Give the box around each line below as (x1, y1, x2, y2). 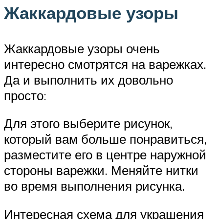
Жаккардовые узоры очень (4, 40, 160, 56)
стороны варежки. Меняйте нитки (4, 162, 198, 178)
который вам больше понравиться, (4, 131, 207, 147)
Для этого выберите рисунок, (4, 115, 173, 131)
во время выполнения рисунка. (4, 178, 185, 194)
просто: (4, 87, 46, 103)
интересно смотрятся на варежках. (4, 56, 206, 72)
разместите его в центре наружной (4, 147, 206, 163)
